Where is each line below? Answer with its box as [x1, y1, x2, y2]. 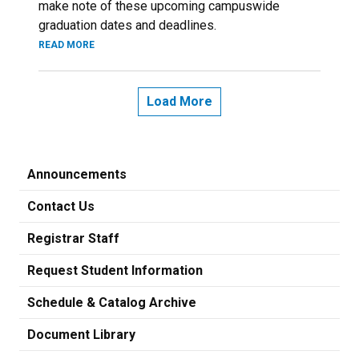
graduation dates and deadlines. [38, 18, 216, 33]
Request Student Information [27, 263, 203, 278]
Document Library [27, 327, 135, 342]
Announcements [27, 167, 127, 182]
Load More [147, 94, 212, 109]
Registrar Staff [27, 231, 119, 246]
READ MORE [38, 39, 95, 50]
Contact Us [27, 199, 95, 214]
